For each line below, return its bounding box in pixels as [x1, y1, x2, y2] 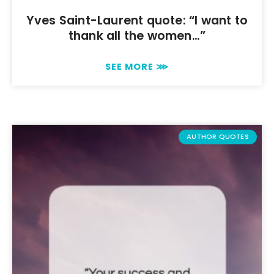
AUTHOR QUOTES [187, 131, 249, 142]
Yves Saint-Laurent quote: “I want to [26, 12, 248, 29]
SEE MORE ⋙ [105, 60, 169, 73]
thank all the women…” [68, 27, 206, 44]
